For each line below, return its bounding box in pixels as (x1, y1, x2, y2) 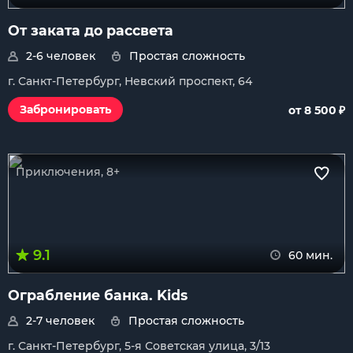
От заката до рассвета (8, 22, 173, 39)
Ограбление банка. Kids (8, 287, 188, 303)
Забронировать (20, 102, 111, 117)
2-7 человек (26, 314, 95, 328)
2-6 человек (26, 49, 95, 63)
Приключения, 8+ (16, 165, 120, 179)
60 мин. (288, 248, 333, 262)
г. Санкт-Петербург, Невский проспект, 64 (8, 74, 252, 88)
